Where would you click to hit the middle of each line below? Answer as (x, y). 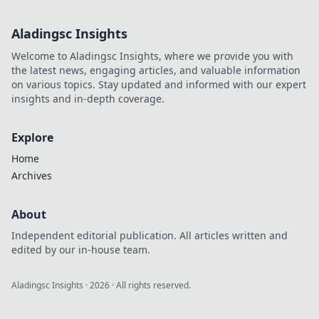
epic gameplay (251, 47)
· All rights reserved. (150, 285)
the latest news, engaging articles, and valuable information (156, 70)
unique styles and (259, 33)
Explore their (247, 19)
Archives (32, 176)
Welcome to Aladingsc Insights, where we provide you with (152, 56)
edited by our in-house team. (81, 250)
